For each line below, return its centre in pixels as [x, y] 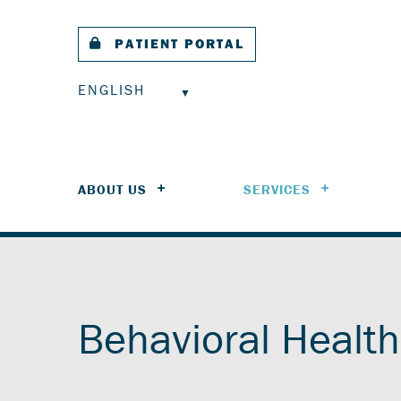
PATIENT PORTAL [179, 43]
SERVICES [277, 190]
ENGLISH [111, 89]
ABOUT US [112, 190]
